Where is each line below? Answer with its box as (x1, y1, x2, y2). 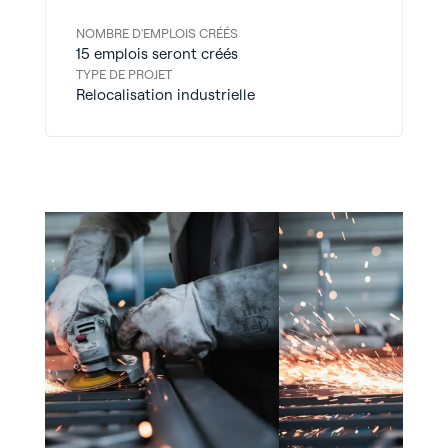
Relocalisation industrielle (75, 84, 255, 104)
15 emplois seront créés (75, 43, 238, 63)
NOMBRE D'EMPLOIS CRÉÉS (75, 24, 238, 41)
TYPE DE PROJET (75, 65, 172, 82)
